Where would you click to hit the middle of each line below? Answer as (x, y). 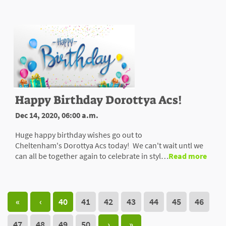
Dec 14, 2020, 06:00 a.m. (57, 115)
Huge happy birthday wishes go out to (79, 134)
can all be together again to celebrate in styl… (92, 156)
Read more (188, 156)
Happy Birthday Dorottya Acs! (99, 100)
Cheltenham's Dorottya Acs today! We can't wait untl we (109, 145)
